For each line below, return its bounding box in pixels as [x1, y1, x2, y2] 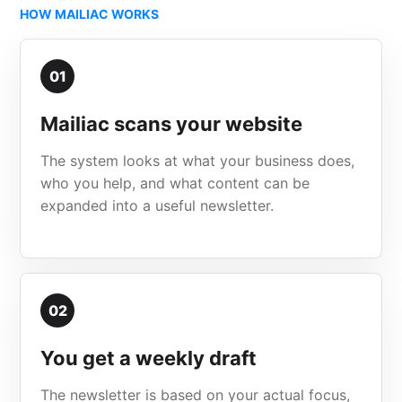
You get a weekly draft [40, 346, 258, 370]
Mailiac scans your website [40, 112, 303, 135]
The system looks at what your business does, [40, 152, 355, 170]
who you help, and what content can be [40, 174, 310, 192]
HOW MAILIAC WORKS [20, 6, 160, 22]
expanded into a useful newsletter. [40, 197, 275, 214]
